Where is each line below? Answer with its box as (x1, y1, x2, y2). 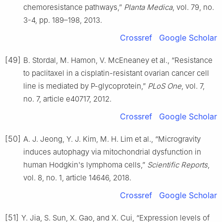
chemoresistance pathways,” (23, 2, 124, 12)
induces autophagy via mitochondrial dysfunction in (23, 147, 201, 157)
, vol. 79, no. (172, 2, 214, 12)
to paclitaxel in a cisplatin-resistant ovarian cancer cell (23, 68, 209, 78)
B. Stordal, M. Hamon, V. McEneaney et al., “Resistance (23, 55, 213, 65)
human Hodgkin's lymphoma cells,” (23, 160, 147, 169)
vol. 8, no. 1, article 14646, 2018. (23, 172, 131, 182)
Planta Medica (124, 2, 172, 12)
